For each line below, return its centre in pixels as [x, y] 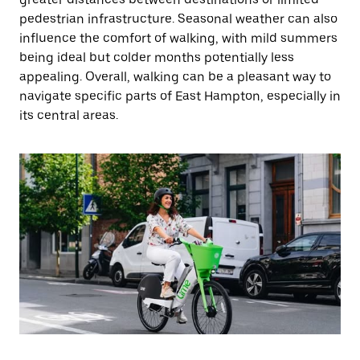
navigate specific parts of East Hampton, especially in [180, 96]
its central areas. [69, 115]
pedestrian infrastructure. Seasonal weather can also [178, 19]
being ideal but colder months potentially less [157, 57]
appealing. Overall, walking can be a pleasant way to [175, 77]
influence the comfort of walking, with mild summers [178, 38]
